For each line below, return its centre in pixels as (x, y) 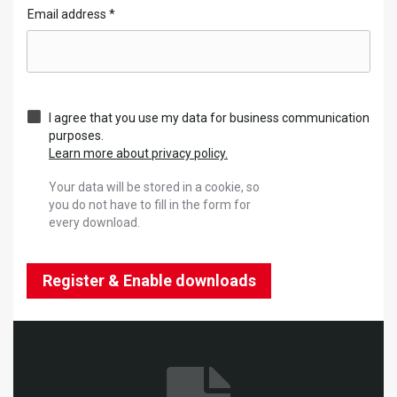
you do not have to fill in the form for (150, 204)
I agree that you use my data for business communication (209, 117)
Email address (68, 14)
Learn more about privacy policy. (138, 153)
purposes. (76, 135)
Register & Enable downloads (149, 280)
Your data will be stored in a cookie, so (154, 187)
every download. (94, 222)
